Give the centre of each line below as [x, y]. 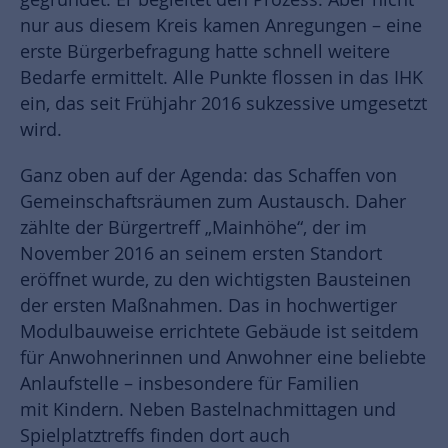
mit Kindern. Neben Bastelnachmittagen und [208, 409]
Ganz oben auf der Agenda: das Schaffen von [208, 175]
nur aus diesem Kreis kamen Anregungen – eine [221, 25]
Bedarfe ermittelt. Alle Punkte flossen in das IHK [221, 77]
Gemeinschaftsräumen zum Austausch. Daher [213, 201]
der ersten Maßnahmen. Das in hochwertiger [208, 305]
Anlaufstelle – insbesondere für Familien [189, 383]
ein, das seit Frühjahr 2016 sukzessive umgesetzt [223, 103]
